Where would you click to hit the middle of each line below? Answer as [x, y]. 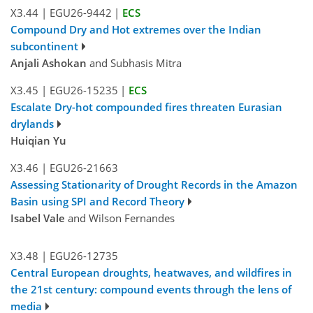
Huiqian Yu [38, 140]
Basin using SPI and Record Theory [97, 201]
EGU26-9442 [80, 12]
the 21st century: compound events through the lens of [151, 289]
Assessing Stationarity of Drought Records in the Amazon [154, 184]
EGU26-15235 [83, 90]
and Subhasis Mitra [134, 63]
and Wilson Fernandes [120, 218]
